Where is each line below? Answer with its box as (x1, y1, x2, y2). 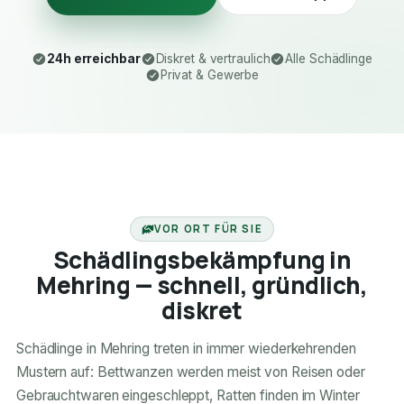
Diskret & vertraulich (155, 51, 271, 67)
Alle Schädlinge (285, 51, 372, 67)
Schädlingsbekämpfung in (52, 243, 352, 277)
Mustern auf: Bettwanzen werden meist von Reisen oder (15, 363, 365, 381)
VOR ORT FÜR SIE (154, 222, 263, 236)
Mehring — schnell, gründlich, (36, 269, 368, 302)
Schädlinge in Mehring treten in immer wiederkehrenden (15, 340, 356, 358)
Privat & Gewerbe (160, 68, 260, 83)
